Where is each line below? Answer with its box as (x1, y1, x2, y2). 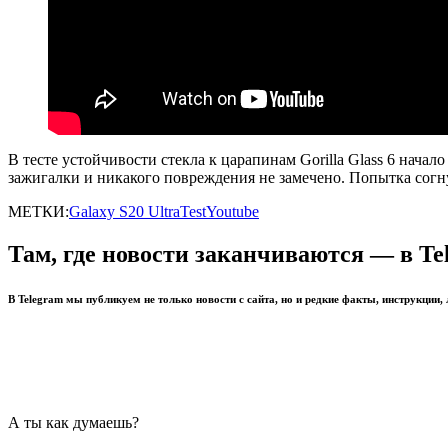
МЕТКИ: (8, 202, 69, 220)
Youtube (206, 202, 259, 220)
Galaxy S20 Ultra (69, 202, 180, 220)
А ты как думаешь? (8, 413, 139, 431)
